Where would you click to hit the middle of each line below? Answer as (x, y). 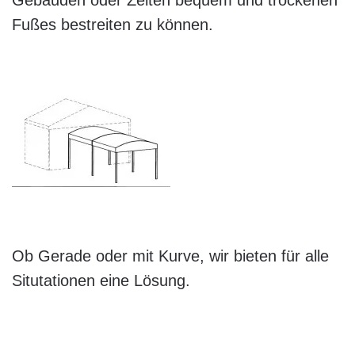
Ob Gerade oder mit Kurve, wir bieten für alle (170, 256)
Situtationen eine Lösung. (101, 281)
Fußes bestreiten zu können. (113, 25)
